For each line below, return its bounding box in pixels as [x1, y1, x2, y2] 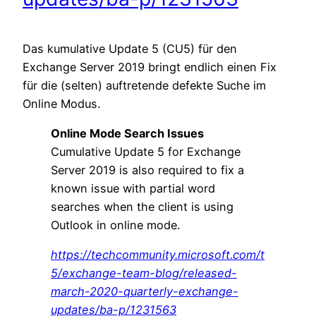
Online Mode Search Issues [51, 126, 204, 140]
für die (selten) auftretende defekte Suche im [23, 78, 266, 92]
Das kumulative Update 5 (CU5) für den [23, 41, 237, 56]
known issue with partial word [51, 181, 215, 195]
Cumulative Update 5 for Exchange [51, 144, 241, 159]
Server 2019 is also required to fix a [51, 162, 244, 177]
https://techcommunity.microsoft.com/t [51, 248, 265, 262]
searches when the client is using [51, 199, 233, 214]
